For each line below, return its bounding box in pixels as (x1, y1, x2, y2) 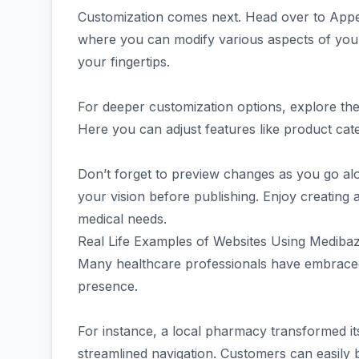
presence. (78, 278, 142, 294)
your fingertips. (78, 54, 170, 70)
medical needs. (78, 211, 167, 227)
